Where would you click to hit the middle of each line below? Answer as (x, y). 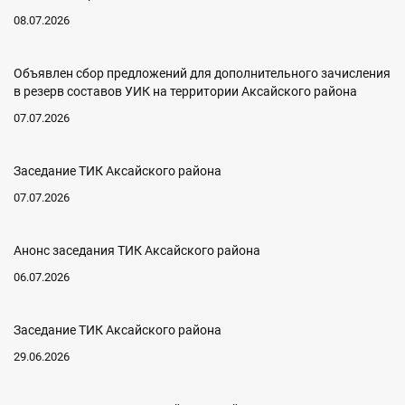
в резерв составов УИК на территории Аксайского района (185, 92)
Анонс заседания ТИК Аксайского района (137, 251)
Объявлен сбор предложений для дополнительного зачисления (202, 74)
